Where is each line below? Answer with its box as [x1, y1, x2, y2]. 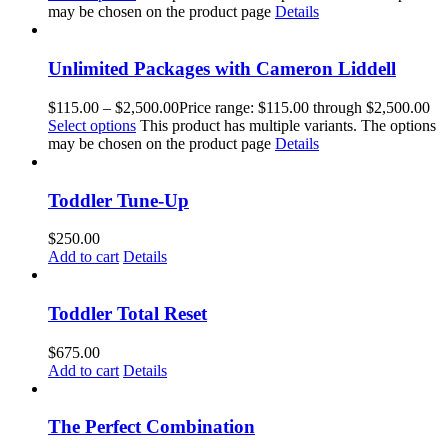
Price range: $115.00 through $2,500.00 [179, 98, 430, 116]
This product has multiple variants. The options [140, 116, 436, 134]
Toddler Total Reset [48, 303, 207, 325]
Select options [48, 116, 136, 134]
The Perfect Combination [48, 416, 255, 438]
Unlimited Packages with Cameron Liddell [48, 58, 396, 80]
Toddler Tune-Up [48, 189, 189, 211]
